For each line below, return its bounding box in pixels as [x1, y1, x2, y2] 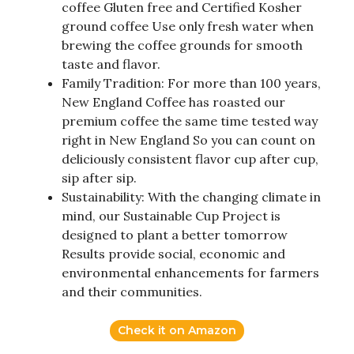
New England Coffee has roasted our [62, 93, 285, 110]
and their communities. [62, 283, 202, 299]
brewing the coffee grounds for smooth [62, 36, 303, 53]
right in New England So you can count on [62, 131, 315, 148]
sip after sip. [62, 169, 137, 186]
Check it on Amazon [118, 322, 236, 337]
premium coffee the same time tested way [62, 112, 318, 129]
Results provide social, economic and [62, 245, 285, 262]
